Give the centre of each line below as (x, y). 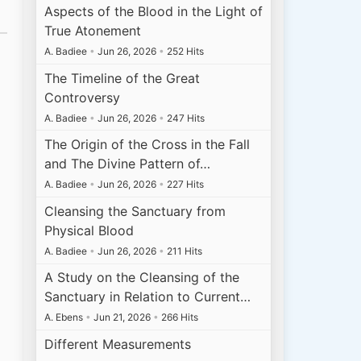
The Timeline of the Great (122, 78)
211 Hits (184, 251)
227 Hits (185, 185)
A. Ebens (65, 317)
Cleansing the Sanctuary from (135, 211)
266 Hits (179, 317)
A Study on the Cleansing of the (142, 278)
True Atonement (93, 30)
